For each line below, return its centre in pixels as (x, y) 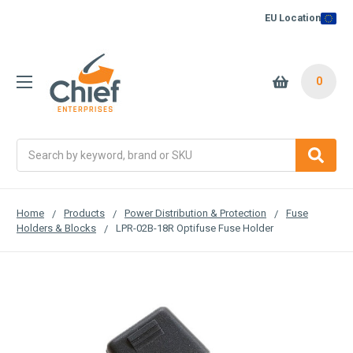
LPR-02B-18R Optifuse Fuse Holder (195, 228)
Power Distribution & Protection (195, 213)
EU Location (293, 18)
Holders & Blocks (56, 228)
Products (84, 213)
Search (34, 146)
